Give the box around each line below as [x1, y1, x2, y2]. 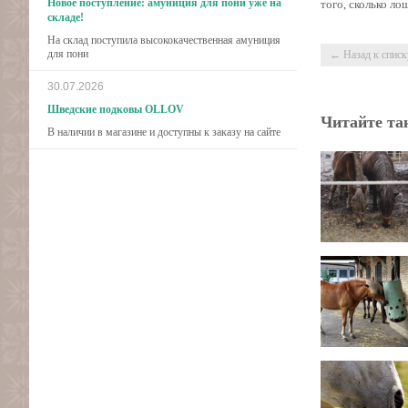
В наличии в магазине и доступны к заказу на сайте [47, 126, 280, 138]
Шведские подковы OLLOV [47, 103, 184, 116]
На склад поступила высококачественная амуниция [47, 34, 280, 46]
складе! [47, 11, 84, 24]
